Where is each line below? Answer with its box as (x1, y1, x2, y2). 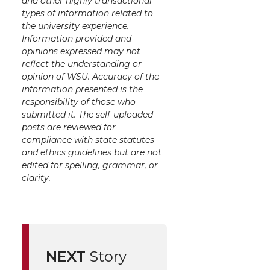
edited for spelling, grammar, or (22, 159, 158, 171)
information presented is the (22, 83, 143, 95)
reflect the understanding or (22, 58, 142, 69)
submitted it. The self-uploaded (22, 108, 153, 120)
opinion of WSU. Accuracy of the (22, 71, 159, 82)
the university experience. (22, 20, 129, 31)
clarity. (22, 172, 51, 183)
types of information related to (22, 7, 153, 19)
